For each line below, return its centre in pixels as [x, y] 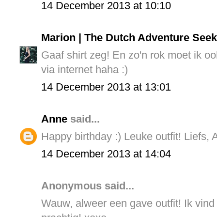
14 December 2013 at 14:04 [106, 154]
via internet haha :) [85, 69]
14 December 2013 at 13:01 [106, 87]
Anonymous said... [88, 186]
